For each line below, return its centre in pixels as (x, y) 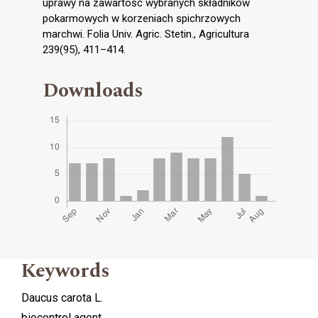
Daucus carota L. (62, 297)
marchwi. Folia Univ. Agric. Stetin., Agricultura (146, 34)
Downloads (93, 90)
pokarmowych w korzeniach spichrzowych (142, 18)
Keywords (66, 270)
